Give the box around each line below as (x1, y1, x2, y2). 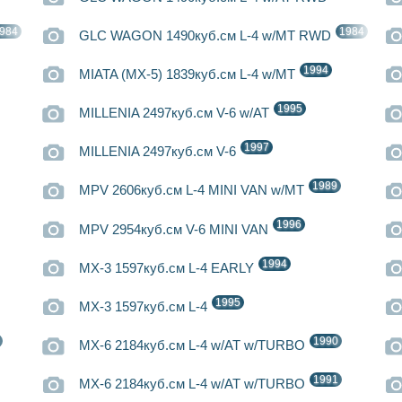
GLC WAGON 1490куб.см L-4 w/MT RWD (79, 28, 336, 43)
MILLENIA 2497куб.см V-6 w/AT (79, 106, 274, 121)
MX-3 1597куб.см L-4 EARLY (79, 260, 258, 275)
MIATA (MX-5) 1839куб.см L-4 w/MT (79, 67, 300, 83)
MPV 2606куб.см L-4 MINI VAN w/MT (79, 183, 309, 198)
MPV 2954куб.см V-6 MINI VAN (79, 222, 273, 237)
